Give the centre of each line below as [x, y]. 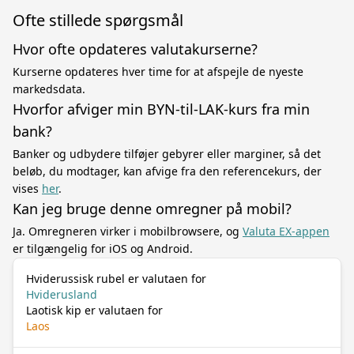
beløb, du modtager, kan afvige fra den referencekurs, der [167, 171]
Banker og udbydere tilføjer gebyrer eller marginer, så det [167, 154]
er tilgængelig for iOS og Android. [103, 249]
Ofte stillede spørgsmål [98, 20]
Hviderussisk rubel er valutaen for [116, 279]
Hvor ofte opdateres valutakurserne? [135, 49]
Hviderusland [62, 294]
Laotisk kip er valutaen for [94, 310]
